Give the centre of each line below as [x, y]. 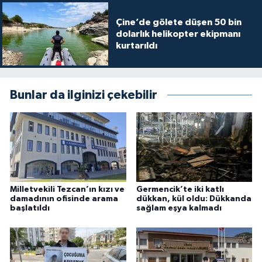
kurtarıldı [136, 45]
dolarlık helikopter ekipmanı [178, 34]
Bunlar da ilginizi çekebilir [84, 95]
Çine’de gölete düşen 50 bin [178, 22]
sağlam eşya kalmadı [179, 208]
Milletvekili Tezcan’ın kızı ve [67, 189]
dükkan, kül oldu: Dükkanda [194, 199]
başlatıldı [30, 208]
